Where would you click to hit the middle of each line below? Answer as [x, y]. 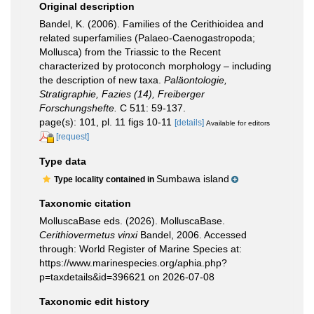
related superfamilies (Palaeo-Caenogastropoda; [147, 38]
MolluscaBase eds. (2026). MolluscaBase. [132, 220]
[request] [73, 137]
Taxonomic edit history [94, 301]
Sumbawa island [193, 178]
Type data [63, 161]
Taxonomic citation [85, 203]
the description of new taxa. [102, 80]
